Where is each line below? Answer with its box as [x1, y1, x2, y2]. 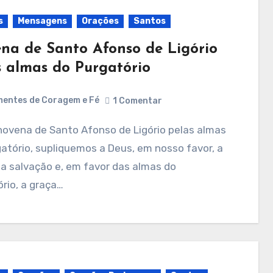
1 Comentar [112, 95, 162, 106]
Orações [81, 16, 119, 27]
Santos [133, 16, 166, 27]
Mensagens [17, 16, 67, 27]
